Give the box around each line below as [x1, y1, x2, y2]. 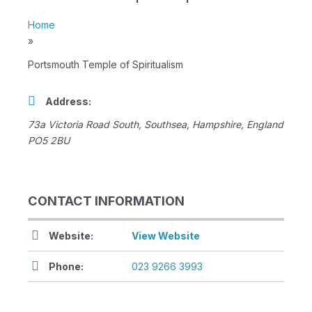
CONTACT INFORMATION [28, 193, 185, 209]
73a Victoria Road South [28, 118, 139, 131]
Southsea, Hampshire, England [144, 118, 283, 131]
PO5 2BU [28, 134, 70, 147]
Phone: [49, 260, 84, 273]
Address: [45, 95, 91, 108]
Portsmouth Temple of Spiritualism [28, 58, 183, 71]
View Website [132, 230, 200, 242]
